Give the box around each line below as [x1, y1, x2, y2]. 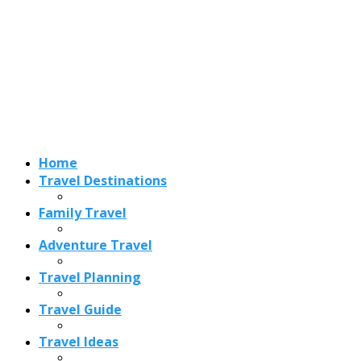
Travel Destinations [39, 172, 167, 190]
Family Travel [39, 204, 127, 222]
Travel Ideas [39, 333, 118, 351]
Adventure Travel [39, 236, 152, 255]
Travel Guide [39, 301, 122, 319]
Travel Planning [39, 268, 141, 287]
